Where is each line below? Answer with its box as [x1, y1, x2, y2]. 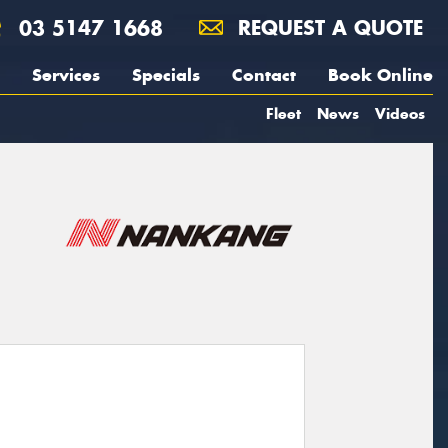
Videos [375, 104, 425, 123]
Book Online [328, 64, 433, 86]
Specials [132, 64, 200, 86]
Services [32, 64, 100, 86]
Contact [232, 64, 296, 86]
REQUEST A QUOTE [231, 15, 423, 40]
